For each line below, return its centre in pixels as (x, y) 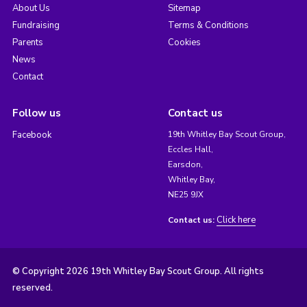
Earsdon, (185, 165)
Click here (236, 220)
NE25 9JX (185, 195)
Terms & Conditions (208, 26)
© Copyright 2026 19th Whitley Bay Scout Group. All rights (138, 272)
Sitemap (184, 9)
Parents (27, 43)
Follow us (36, 113)
